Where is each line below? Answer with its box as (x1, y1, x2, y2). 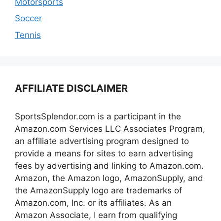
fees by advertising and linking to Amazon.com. (15, 160, 204, 171)
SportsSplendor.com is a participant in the (15, 111, 181, 121)
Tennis (15, 30, 41, 40)
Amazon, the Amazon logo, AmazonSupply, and (15, 173, 203, 183)
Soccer (15, 13, 42, 24)
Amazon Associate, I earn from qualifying (15, 210, 177, 220)
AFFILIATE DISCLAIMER (15, 82, 128, 94)
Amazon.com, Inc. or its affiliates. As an (15, 197, 172, 208)
